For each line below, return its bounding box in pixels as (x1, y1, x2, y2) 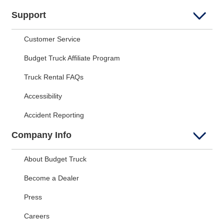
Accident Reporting (24, 111, 84, 119)
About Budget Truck (24, 155, 86, 163)
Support (11, 10, 46, 20)
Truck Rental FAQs (24, 73, 83, 81)
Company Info (11, 130, 71, 140)
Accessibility (24, 92, 62, 100)
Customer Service (24, 35, 80, 43)
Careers (24, 212, 49, 220)
